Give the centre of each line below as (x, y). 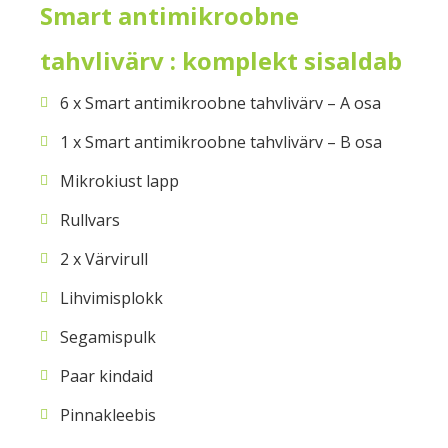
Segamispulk (108, 336)
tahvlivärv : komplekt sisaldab (221, 61)
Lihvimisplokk (111, 297)
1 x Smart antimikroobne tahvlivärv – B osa (221, 141)
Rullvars (90, 219)
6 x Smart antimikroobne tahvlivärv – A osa (220, 102)
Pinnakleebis (108, 414)
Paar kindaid (106, 375)
